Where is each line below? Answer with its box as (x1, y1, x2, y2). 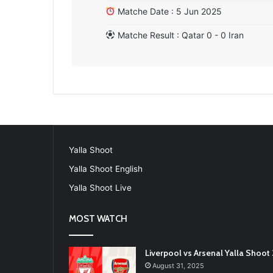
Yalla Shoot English (69, 164, 143, 174)
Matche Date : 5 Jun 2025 (115, 6, 222, 16)
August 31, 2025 (152, 261, 204, 270)
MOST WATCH (69, 213, 127, 224)
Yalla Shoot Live (69, 183, 132, 193)
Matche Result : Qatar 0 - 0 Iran (115, 30, 244, 40)
